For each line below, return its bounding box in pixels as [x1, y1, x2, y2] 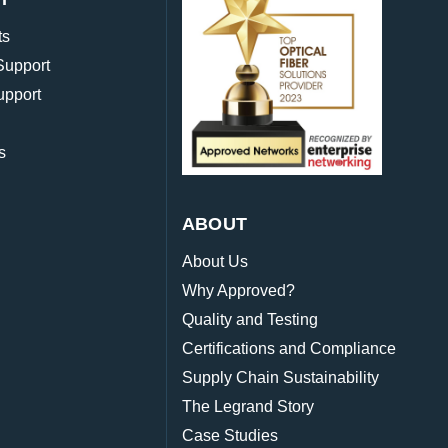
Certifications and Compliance [181, 340, 396, 358]
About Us [181, 253, 248, 271]
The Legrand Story [181, 398, 314, 416]
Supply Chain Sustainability [181, 369, 379, 387]
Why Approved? [181, 282, 295, 300]
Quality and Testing [181, 311, 318, 329]
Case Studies [181, 427, 278, 445]
